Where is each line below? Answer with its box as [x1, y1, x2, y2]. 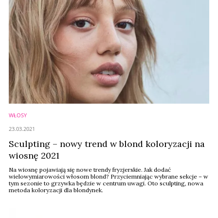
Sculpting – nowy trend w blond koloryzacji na [9, 138, 205, 149]
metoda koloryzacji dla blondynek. [9, 186, 103, 194]
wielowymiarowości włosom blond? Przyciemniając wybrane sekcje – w [9, 173, 208, 180]
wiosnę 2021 [9, 150, 59, 161]
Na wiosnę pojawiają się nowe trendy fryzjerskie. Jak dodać [9, 166, 171, 173]
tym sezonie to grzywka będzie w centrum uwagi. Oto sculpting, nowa [9, 180, 203, 187]
